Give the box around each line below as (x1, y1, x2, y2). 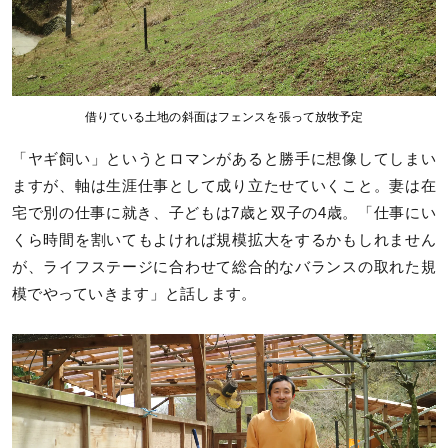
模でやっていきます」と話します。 (12, 285, 257, 302)
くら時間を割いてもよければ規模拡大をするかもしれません (12, 231, 436, 248)
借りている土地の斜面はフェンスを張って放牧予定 (84, 109, 364, 124)
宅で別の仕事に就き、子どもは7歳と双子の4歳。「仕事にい (12, 204, 436, 221)
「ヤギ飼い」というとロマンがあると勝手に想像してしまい (12, 150, 436, 167)
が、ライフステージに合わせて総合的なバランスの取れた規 (12, 258, 436, 275)
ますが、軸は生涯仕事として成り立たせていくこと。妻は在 (12, 177, 436, 194)
